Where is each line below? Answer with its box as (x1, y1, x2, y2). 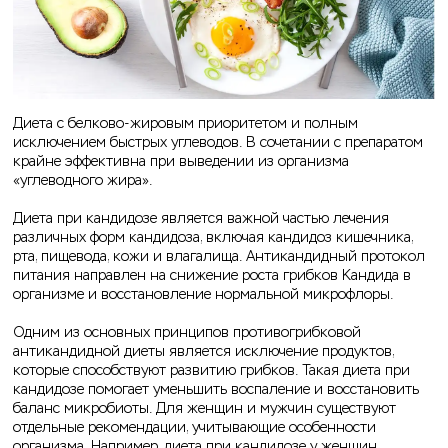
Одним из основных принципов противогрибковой (13, 323, 361, 341)
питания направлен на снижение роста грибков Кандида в (13, 266, 411, 284)
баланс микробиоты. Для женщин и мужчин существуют (13, 399, 396, 417)
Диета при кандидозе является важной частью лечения (13, 209, 389, 227)
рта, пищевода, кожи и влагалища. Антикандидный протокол (13, 247, 425, 265)
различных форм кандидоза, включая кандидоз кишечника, (13, 228, 413, 246)
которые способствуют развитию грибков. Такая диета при (13, 361, 410, 379)
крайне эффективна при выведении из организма (13, 152, 349, 170)
